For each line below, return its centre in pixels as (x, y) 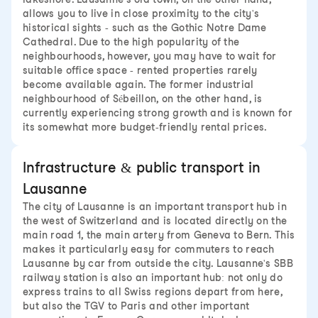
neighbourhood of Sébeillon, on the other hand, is (143, 99)
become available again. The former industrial (138, 84)
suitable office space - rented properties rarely (140, 70)
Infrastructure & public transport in (142, 168)
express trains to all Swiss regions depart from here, (153, 292)
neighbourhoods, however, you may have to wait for (150, 56)
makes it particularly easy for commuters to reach (149, 249)
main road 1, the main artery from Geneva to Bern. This (159, 235)
